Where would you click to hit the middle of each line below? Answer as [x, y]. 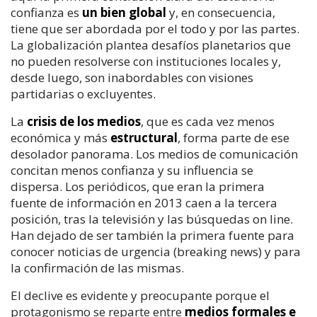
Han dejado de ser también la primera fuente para [152, 235]
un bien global [124, 12]
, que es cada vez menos [208, 121]
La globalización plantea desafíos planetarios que [151, 45]
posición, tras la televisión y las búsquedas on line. [152, 219]
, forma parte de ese [234, 137]
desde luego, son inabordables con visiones [132, 77]
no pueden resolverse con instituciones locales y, [146, 61]
